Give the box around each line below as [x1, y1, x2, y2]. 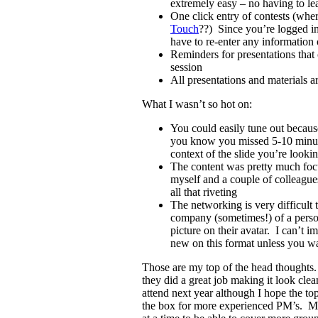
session [170, 60, 202, 73]
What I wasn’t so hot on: [142, 97, 252, 110]
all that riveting [170, 185, 237, 198]
